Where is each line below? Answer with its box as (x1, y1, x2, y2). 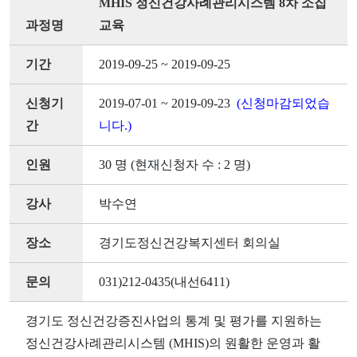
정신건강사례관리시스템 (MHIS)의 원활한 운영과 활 (25, 336, 320, 350)
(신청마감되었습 (237, 96, 330, 110)
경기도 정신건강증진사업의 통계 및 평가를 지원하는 (25, 314, 322, 328)
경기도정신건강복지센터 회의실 (99, 236, 280, 249)
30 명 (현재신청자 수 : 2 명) (99, 158, 250, 171)
